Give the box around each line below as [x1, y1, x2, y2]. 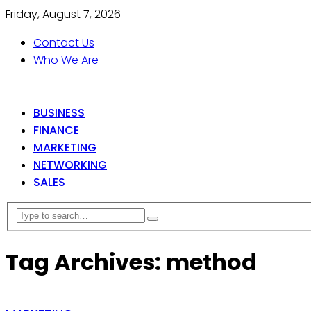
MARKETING [33, 140, 96, 155]
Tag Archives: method [6, 246, 257, 278]
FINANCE [33, 122, 79, 138]
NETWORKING [33, 157, 107, 173]
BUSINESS [33, 105, 85, 121]
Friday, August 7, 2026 [6, 6, 121, 22]
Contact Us [33, 35, 94, 51]
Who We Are [33, 52, 99, 68]
